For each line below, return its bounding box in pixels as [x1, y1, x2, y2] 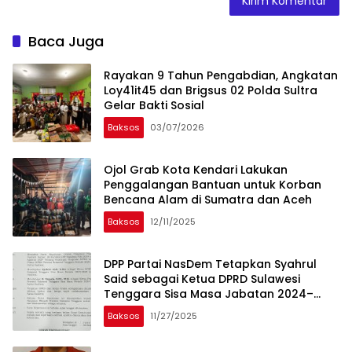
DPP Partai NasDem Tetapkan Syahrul [104, 255, 317, 272]
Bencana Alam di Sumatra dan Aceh [104, 191, 312, 207]
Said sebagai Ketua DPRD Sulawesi [104, 270, 300, 287]
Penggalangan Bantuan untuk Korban [104, 176, 321, 192]
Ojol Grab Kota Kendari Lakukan [104, 161, 288, 178]
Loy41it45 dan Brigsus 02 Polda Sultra [104, 82, 317, 98]
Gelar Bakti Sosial [104, 97, 204, 113]
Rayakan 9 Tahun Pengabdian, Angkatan [104, 67, 338, 83]
